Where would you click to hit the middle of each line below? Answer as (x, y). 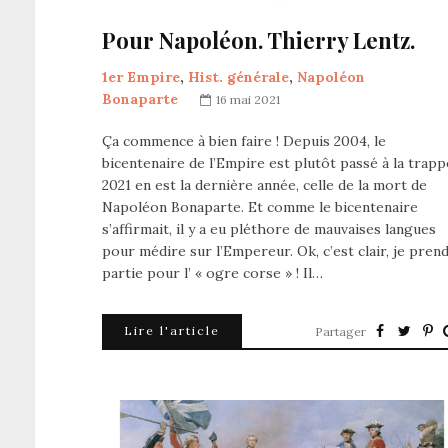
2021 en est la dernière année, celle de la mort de (264, 185)
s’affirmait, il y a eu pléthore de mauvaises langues (269, 229)
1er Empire (141, 77)
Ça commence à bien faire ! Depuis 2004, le (244, 141)
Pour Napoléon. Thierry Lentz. (258, 40)
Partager (340, 332)
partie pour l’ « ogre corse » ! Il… (212, 273)
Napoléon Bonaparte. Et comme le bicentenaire (260, 207)
